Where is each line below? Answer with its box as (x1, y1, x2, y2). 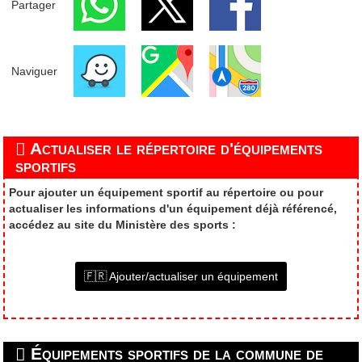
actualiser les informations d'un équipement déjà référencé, (9, 202, 338, 216)
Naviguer (11, 64, 57, 78)
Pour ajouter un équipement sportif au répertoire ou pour (9, 186, 324, 200)
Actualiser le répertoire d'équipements (26, 138, 323, 158)
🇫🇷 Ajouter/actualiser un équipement (84, 270, 278, 284)
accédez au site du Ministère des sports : (9, 218, 237, 232)
